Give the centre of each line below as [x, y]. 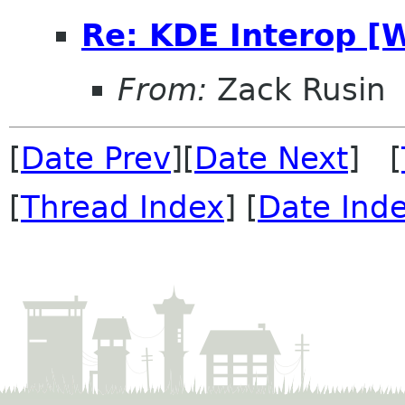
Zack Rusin [297, 89]
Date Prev [96, 158]
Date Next [271, 158]
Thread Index [122, 207]
